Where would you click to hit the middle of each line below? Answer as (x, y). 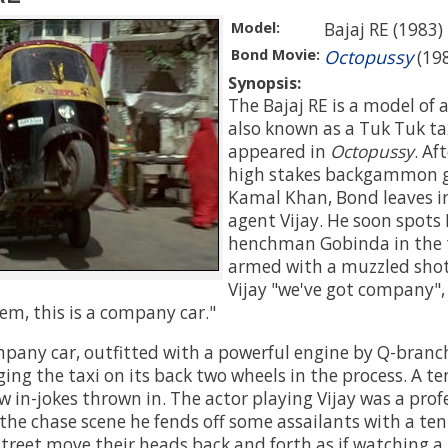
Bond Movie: (275, 54)
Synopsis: (264, 82)
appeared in (279, 151)
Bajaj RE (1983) (383, 29)
